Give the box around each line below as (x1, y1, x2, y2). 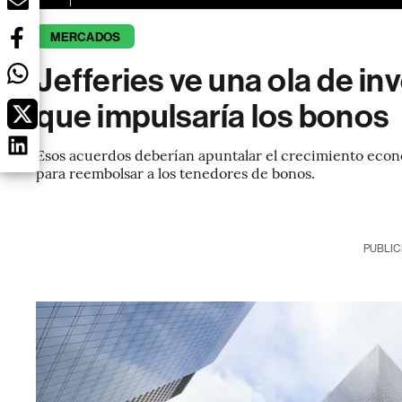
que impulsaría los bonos (36, 98, 389, 135)
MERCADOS (50, 30, 121, 45)
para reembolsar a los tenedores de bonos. (36, 162, 316, 182)
